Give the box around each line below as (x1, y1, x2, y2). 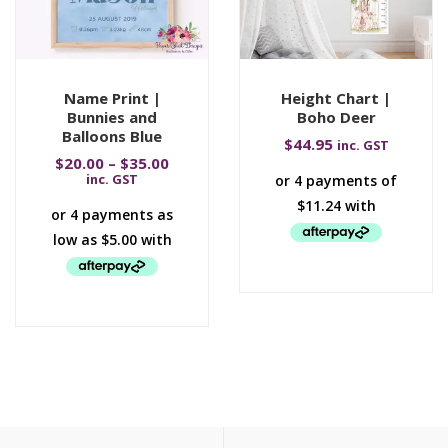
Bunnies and (67, 107, 157, 127)
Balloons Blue (62, 126, 162, 146)
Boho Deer (296, 107, 376, 127)
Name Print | (63, 88, 161, 108)
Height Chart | (281, 88, 391, 108)
